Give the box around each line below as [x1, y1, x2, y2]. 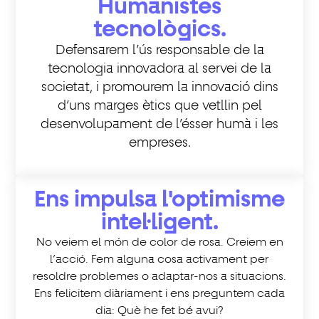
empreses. [128, 137, 191, 150]
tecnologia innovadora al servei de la [48, 63, 271, 76]
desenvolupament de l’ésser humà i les [41, 118, 278, 132]
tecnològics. [93, 19, 226, 42]
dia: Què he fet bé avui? [95, 305, 224, 317]
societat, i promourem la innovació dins [41, 81, 278, 95]
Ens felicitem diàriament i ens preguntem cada [34, 288, 285, 300]
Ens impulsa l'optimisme [34, 188, 285, 211]
